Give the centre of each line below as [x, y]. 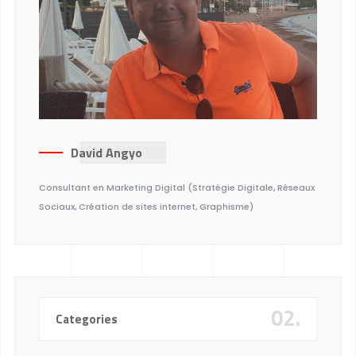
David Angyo [106, 152]
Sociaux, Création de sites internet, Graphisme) [146, 206]
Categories [86, 319]
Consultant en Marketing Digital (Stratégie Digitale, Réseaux [176, 187]
